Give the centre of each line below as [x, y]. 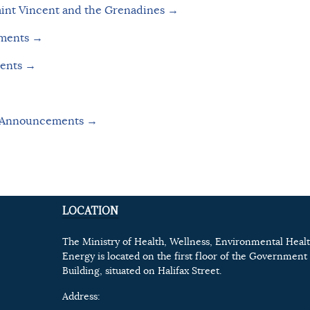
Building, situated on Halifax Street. [142, 271]
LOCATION [90, 211]
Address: [81, 297]
